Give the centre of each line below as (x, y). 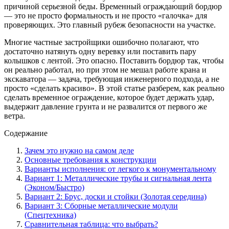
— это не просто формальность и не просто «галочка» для (106, 15)
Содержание (26, 133)
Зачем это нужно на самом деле (79, 150)
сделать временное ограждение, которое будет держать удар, (109, 97)
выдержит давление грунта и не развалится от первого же (106, 106)
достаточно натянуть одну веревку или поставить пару (100, 51)
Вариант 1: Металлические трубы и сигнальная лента (118, 178)
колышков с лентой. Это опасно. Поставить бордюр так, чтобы (114, 60)
